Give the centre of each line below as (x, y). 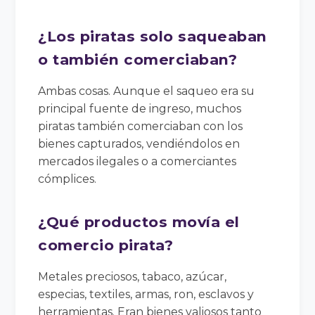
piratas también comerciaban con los (141, 126)
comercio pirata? (106, 245)
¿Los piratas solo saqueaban (153, 36)
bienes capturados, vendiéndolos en (139, 143)
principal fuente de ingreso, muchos (140, 108)
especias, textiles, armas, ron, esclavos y (146, 294)
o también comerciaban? (138, 59)
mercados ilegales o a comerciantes (137, 161)
